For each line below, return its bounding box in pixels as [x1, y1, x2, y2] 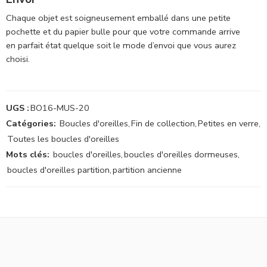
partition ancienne [113, 164, 182, 176]
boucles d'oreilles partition [7, 164, 110, 176]
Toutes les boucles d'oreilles [7, 133, 119, 145]
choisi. [6, 53, 30, 66]
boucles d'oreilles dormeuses [124, 148, 238, 161]
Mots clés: [6, 148, 49, 161]
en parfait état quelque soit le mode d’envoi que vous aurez [6, 39, 236, 52]
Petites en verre [198, 117, 259, 130]
